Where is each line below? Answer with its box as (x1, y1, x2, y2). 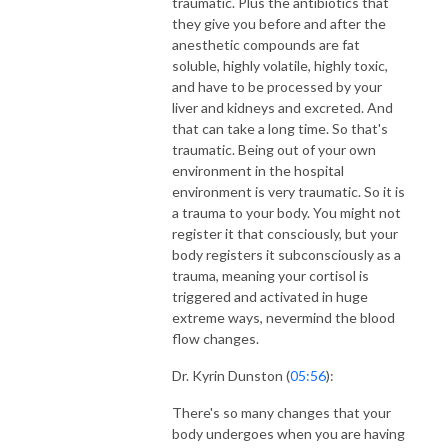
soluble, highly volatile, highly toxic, (172, 56, 388, 74)
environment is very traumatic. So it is (172, 182, 405, 200)
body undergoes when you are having (172, 424, 405, 442)
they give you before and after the (172, 14, 386, 32)
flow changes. (172, 329, 259, 347)
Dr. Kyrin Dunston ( (172, 366, 290, 384)
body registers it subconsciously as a (172, 245, 401, 263)
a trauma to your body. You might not (172, 203, 401, 221)
